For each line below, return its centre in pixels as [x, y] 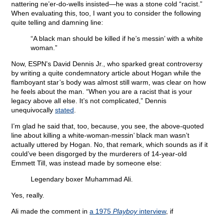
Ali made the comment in [50, 211]
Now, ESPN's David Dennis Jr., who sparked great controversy [107, 64]
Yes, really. [28, 195]
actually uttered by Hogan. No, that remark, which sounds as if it [109, 145]
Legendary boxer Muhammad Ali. [82, 179]
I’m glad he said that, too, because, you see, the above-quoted [108, 126]
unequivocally [33, 110]
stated [64, 110]
